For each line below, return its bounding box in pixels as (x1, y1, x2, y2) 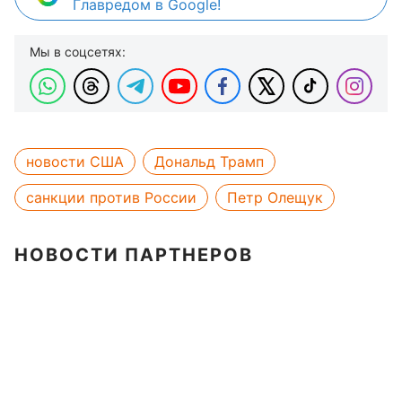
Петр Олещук (227, 188, 323, 206)
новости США (26, 152, 124, 170)
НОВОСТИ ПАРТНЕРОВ (14, 243, 253, 266)
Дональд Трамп (154, 152, 264, 170)
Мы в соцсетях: (30, 43, 126, 59)
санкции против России (26, 188, 197, 206)
